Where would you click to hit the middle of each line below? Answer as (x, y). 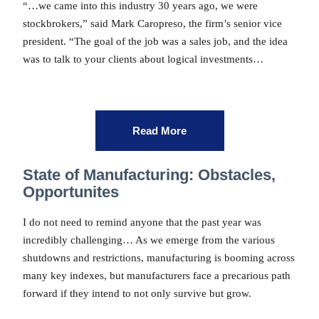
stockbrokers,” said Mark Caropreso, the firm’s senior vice (152, 24)
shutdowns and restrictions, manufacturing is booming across (159, 257)
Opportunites (71, 192)
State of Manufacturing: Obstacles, (149, 175)
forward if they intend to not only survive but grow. (137, 293)
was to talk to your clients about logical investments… (143, 59)
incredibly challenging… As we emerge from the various (149, 240)
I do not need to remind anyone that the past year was (142, 222)
